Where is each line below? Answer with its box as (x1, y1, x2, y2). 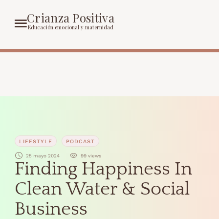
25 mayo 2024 (26, 153, 60, 158)
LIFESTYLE (19, 138, 52, 145)
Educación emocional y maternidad (27, 23, 113, 31)
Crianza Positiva (27, 9, 114, 25)
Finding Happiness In (15, 159, 192, 179)
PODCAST (66, 138, 95, 145)
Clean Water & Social (15, 179, 190, 199)
